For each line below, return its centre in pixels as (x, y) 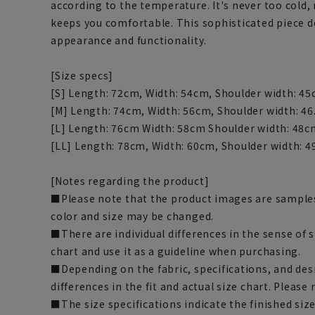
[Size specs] (82, 75)
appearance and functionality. (129, 40)
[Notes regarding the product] (130, 181)
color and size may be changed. (133, 216)
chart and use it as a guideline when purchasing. (176, 251)
